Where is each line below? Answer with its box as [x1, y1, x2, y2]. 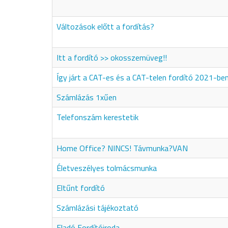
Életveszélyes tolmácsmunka [56, 162, 157, 174]
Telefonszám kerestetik [56, 111, 138, 123]
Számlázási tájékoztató [56, 202, 138, 214]
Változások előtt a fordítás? [56, 20, 154, 33]
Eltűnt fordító [56, 182, 105, 194]
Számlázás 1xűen [56, 91, 117, 103]
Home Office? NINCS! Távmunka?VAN [56, 142, 188, 154]
